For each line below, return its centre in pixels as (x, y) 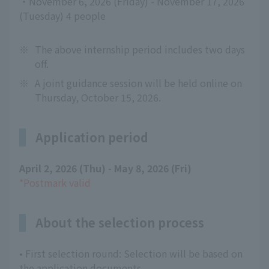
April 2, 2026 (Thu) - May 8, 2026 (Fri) (105, 168)
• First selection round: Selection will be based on (131, 253)
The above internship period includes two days (140, 49)
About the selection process (120, 222)
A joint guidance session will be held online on (138, 83)
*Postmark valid (55, 183)
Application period (92, 137)
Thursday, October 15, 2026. (98, 97)
